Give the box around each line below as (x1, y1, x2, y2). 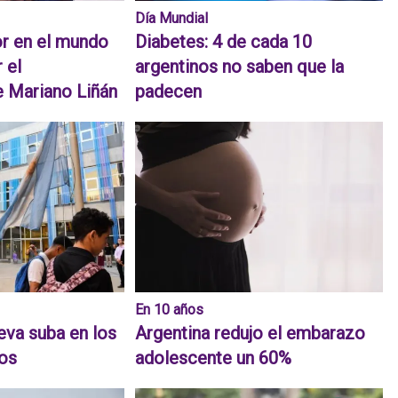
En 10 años (135, 301, 204, 319)
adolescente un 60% (135, 347, 292, 370)
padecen (135, 81, 203, 103)
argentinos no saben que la (135, 56, 345, 78)
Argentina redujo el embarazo (135, 322, 366, 345)
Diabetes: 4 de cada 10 (135, 31, 313, 53)
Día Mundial (135, 10, 209, 28)
